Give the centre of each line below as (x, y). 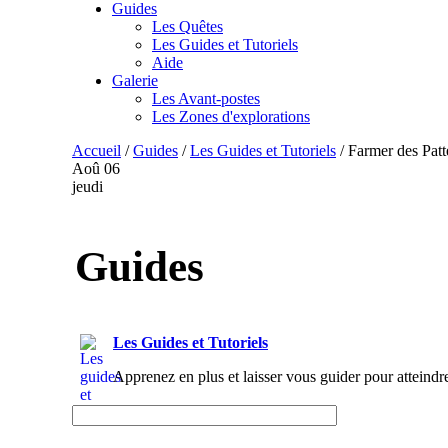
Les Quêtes (187, 26)
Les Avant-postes (206, 98)
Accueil (96, 150)
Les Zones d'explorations (231, 116)
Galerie (135, 80)
